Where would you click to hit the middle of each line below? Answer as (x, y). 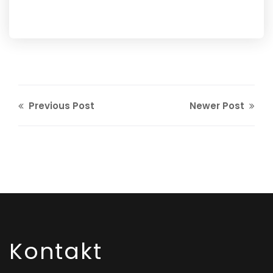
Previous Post (60, 106)
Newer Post (218, 106)
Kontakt (56, 252)
